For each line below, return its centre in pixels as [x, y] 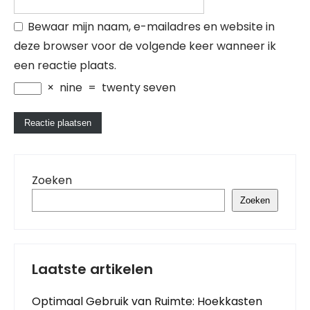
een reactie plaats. [65, 65]
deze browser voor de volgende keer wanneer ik [145, 46]
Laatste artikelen [92, 269]
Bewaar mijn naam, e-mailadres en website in [151, 26]
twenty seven [139, 87]
